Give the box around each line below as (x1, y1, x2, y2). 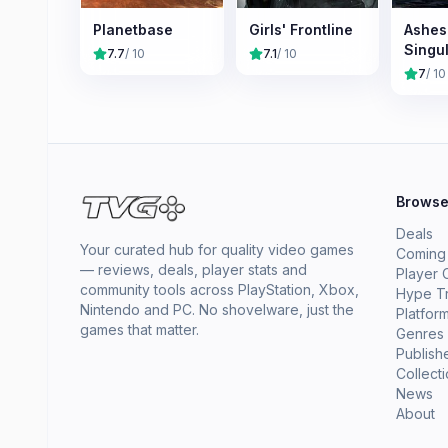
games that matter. (80, 321, 199, 338)
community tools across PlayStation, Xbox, (80, 281, 359, 298)
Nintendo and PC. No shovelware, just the (80, 301, 354, 318)
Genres (396, 325, 444, 342)
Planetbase (93, 20, 173, 38)
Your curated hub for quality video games (80, 241, 354, 258)
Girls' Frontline (248, 20, 353, 38)
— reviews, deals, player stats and (80, 261, 307, 278)
